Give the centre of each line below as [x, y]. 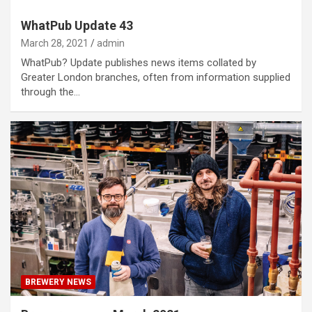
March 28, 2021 [55, 43]
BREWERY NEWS [58, 282]
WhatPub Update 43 [77, 25]
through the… [50, 92]
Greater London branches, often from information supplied [156, 77]
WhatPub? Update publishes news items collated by [139, 62]
